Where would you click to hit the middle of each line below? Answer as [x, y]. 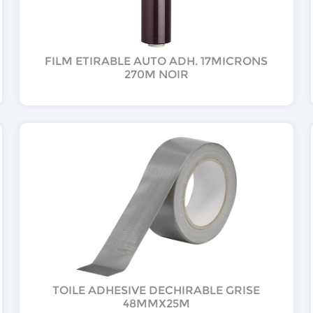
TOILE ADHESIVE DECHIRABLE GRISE [156, 290]
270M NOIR [156, 74]
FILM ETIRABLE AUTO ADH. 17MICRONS [156, 61]
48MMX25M [156, 303]
